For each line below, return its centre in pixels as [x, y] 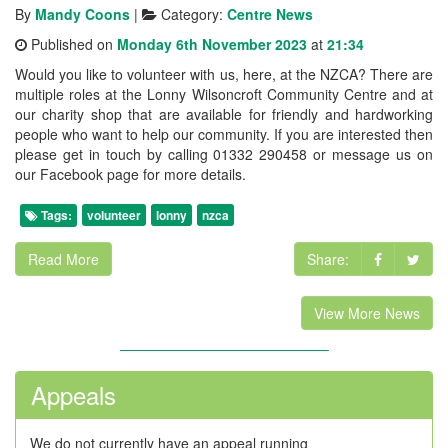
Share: [327, 259]
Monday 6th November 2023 [212, 44]
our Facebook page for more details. [130, 174]
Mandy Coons [82, 14]
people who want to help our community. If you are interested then [224, 134]
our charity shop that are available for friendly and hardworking [224, 114]
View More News [367, 313]
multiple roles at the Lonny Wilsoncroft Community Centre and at [224, 94]
